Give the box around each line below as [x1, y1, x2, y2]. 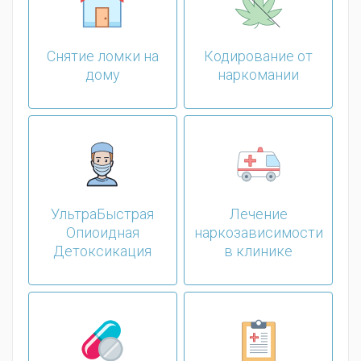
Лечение [229, 205, 288, 223]
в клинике [224, 243, 293, 260]
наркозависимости [193, 224, 323, 242]
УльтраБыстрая [51, 205, 155, 223]
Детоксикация [53, 243, 152, 260]
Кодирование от [204, 48, 313, 65]
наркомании [218, 66, 299, 84]
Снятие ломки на [46, 48, 159, 65]
